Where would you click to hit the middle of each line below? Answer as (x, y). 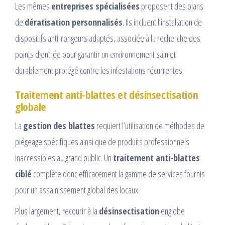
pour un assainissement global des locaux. (77, 190)
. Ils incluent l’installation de (162, 22)
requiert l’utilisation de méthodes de (150, 126)
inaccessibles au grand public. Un (64, 158)
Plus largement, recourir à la (57, 211)
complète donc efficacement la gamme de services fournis (118, 174)
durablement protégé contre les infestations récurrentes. (99, 71)
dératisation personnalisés (74, 22)
